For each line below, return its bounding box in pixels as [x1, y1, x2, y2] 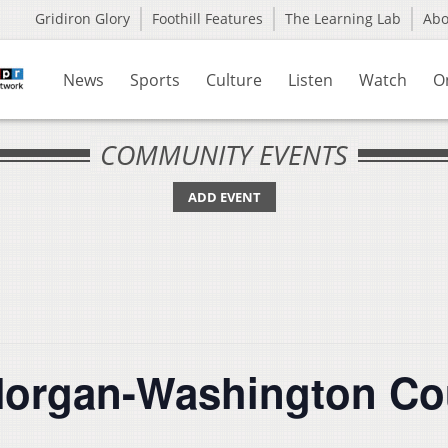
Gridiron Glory [35, 9, 130, 28]
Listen [288, 69, 333, 91]
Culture [206, 69, 262, 91]
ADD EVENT [187, 188, 261, 206]
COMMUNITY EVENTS [100, 136, 348, 173]
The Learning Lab [285, 9, 401, 28]
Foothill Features [152, 9, 263, 28]
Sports [130, 69, 180, 91]
